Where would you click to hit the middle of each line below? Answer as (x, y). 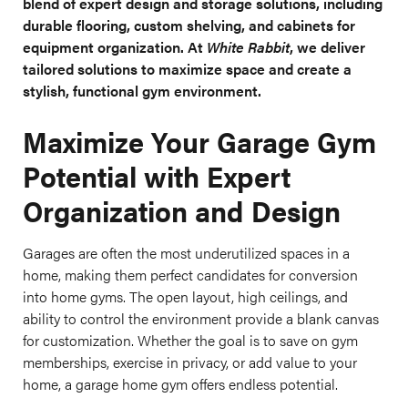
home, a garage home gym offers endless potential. (180, 384)
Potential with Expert (157, 175)
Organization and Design (182, 210)
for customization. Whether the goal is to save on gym (190, 340)
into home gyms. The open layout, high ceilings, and (185, 296)
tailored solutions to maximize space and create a (187, 69)
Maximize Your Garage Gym (199, 141)
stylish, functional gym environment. (142, 91)
